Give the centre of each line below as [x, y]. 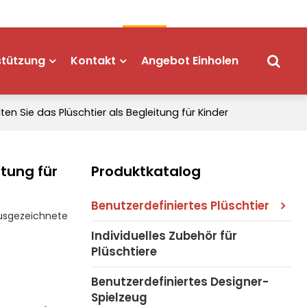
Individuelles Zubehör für [164, 235]
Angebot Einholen [189, 61]
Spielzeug [119, 297]
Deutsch [249, 14]
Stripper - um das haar [145, 14]
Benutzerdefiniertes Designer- [180, 281]
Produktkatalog [146, 171]
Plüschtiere [124, 251]
